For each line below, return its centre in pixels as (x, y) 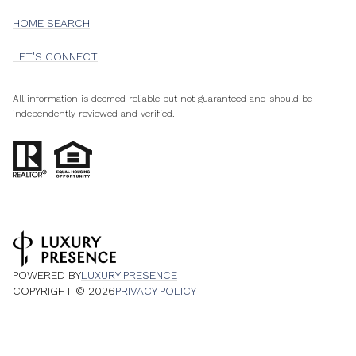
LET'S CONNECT (55, 57)
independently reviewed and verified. (94, 114)
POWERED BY (47, 275)
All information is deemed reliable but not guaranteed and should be (163, 99)
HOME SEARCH (51, 23)
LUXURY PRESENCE (129, 275)
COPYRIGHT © (50, 291)
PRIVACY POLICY (156, 291)
